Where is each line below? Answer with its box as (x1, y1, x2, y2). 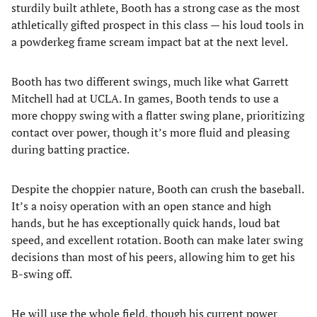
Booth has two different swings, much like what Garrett (11, 74, 289, 89)
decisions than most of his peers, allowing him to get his (11, 249, 295, 265)
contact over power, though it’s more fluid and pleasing (11, 125, 289, 140)
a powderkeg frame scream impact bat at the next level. (11, 34, 288, 50)
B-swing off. (11, 266, 72, 282)
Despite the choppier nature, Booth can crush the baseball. (11, 181, 304, 197)
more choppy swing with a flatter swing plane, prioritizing (11, 108, 304, 123)
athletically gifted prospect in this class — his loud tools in (11, 17, 304, 33)
